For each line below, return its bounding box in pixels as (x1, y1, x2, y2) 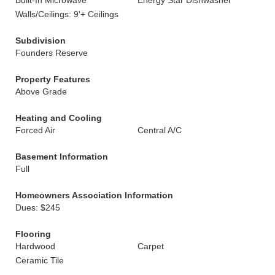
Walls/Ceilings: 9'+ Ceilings (15, 9, 118, 19)
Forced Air (15, 125, 55, 135)
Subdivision (15, 36, 66, 45)
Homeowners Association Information (15, 190, 173, 200)
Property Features (15, 74, 90, 84)
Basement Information (15, 152, 108, 161)
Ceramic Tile (15, 255, 64, 265)
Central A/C (137, 125, 182, 135)
